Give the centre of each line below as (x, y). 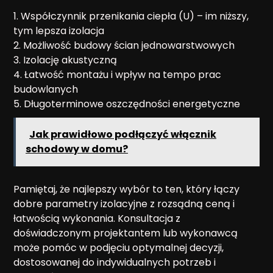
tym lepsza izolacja (59, 30)
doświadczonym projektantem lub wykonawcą (126, 233)
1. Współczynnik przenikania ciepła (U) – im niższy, (131, 16)
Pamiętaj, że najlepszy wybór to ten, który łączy (126, 189)
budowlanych (46, 89)
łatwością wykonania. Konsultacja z (97, 218)
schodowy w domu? (77, 149)
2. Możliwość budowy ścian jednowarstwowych (124, 45)
